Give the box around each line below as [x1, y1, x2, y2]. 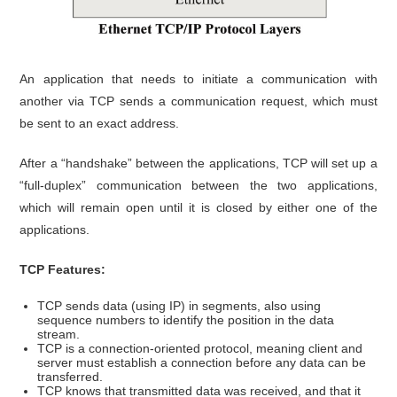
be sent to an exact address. [19, 115, 180, 130]
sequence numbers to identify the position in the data [37, 312, 335, 327]
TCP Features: [19, 261, 106, 276]
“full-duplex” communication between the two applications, [19, 177, 378, 192]
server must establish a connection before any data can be [37, 354, 367, 370]
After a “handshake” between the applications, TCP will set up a [19, 155, 378, 170]
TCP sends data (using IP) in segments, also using [37, 298, 322, 313]
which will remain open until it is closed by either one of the [19, 199, 378, 214]
